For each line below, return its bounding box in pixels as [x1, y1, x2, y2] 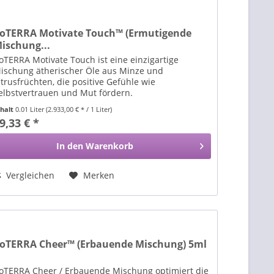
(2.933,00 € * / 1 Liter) [46, 104, 113, 114]
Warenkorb [86, 139, 134, 152]
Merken [83, 169, 115, 181]
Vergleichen [4, 169, 55, 181]
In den [56, 139, 84, 152]
